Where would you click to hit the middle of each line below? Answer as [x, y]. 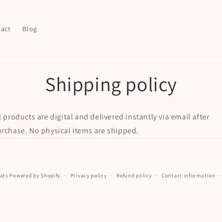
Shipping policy [111, 83]
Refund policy [134, 175]
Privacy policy [88, 175]
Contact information [189, 175]
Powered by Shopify [35, 175]
